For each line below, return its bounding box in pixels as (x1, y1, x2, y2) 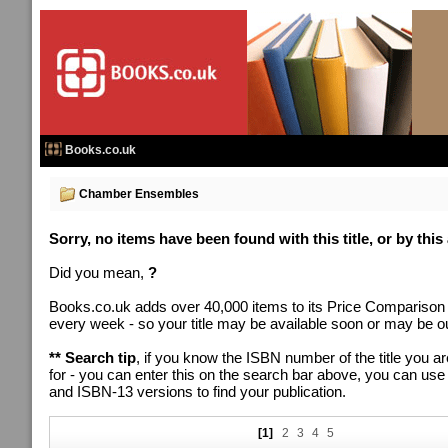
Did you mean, (49, 264, 148, 281)
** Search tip (49, 349, 136, 366)
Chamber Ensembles (79, 187, 199, 201)
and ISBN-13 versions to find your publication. (49, 383, 346, 400)
